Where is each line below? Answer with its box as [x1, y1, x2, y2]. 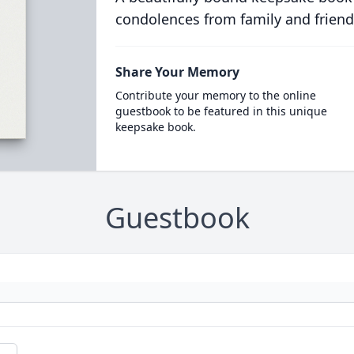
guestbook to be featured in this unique [115, 104, 327, 119]
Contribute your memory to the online [115, 88, 316, 103]
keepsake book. [115, 119, 196, 134]
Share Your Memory [115, 63, 239, 81]
